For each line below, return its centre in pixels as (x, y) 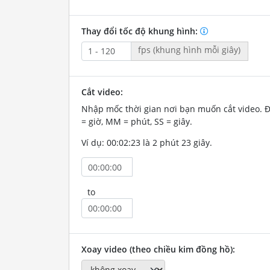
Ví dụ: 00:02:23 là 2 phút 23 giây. (146, 142)
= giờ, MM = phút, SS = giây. (137, 121)
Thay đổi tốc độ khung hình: (140, 31)
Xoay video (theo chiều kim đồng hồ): (158, 249)
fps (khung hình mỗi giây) (190, 49)
